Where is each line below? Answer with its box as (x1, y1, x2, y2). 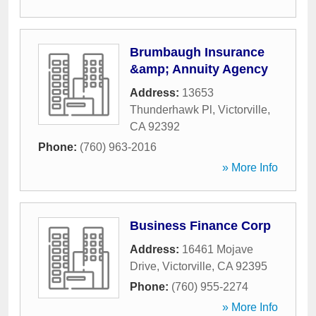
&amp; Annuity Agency (130, 62, 268, 76)
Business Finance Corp (130, 219, 271, 233)
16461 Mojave (182, 243, 253, 255)
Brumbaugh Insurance (130, 45, 265, 59)
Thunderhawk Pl (130, 104, 212, 116)
